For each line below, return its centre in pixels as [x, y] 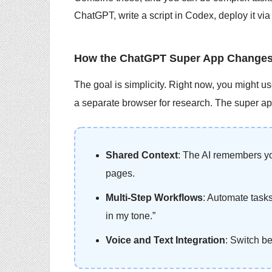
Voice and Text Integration [165, 240]
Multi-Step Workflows [154, 197]
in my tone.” [131, 216]
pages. [120, 173]
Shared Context [142, 155]
